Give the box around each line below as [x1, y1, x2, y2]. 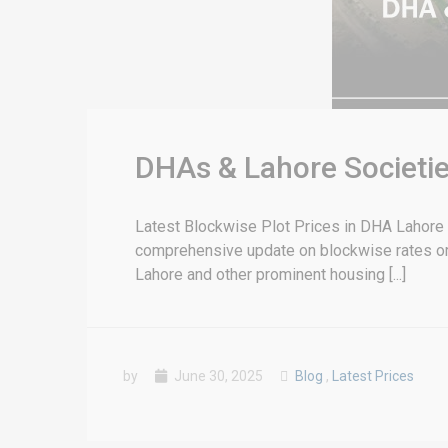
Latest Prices [332, 368, 414, 384]
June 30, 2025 [171, 368, 263, 384]
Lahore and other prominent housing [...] [135, 265, 406, 284]
